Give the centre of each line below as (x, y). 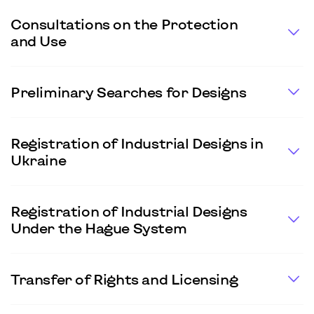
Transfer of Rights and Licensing (124, 279)
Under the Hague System (99, 228)
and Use (39, 41)
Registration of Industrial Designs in (137, 143)
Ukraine (39, 160)
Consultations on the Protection (124, 24)
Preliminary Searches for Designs (129, 92)
